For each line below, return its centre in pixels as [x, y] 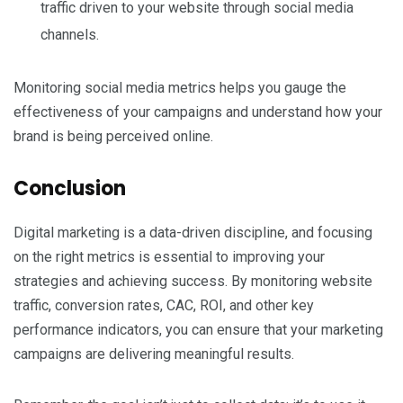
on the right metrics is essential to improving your [169, 256]
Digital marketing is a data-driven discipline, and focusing [193, 232]
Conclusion [70, 188]
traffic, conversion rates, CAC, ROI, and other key [164, 305]
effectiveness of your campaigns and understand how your [198, 112]
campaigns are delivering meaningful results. [154, 354]
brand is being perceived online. [113, 136]
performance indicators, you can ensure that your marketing [198, 329]
